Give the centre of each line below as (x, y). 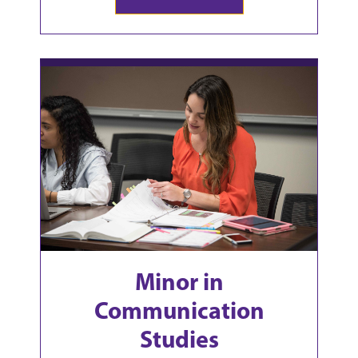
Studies (179, 339)
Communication (179, 310)
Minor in (179, 282)
